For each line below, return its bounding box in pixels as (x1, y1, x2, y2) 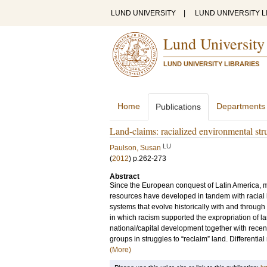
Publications (156, 102, 201, 111)
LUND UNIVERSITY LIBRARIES (163, 60, 259, 67)
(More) (110, 246, 131, 254)
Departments (216, 101, 265, 111)
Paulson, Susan (110, 144, 161, 152)
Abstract (110, 172, 139, 181)
